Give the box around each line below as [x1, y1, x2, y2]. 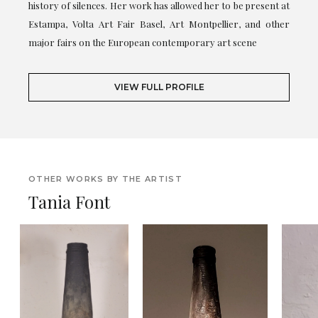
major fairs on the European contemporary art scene [28, 35, 257, 48]
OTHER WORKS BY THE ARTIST [28, 173, 182, 184]
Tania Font [28, 190, 110, 213]
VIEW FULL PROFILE [114, 81, 204, 92]
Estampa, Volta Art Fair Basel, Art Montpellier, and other [28, 17, 290, 30]
